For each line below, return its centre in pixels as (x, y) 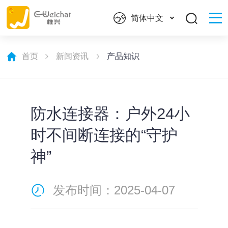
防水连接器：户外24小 (110, 113)
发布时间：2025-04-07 (114, 191)
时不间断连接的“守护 (104, 135)
